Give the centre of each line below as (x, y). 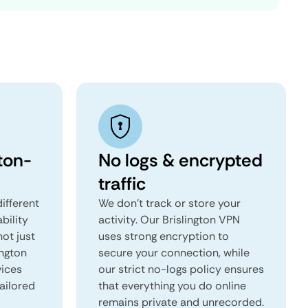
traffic (122, 184)
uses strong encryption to (164, 236)
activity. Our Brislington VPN (169, 220)
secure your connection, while (174, 253)
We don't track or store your (169, 203)
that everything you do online (172, 286)
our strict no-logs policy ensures (181, 269)
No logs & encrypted (180, 160)
